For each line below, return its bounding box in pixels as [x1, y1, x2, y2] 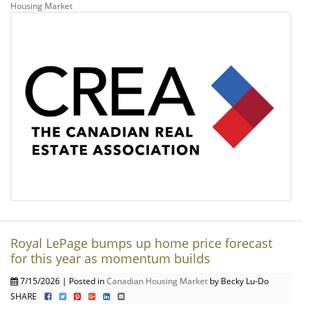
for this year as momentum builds [10, 249, 210, 267]
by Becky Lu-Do [208, 274, 269, 286]
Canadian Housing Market [107, 274, 208, 286]
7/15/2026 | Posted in [18, 274, 107, 286]
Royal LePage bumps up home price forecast [10, 234, 272, 251]
